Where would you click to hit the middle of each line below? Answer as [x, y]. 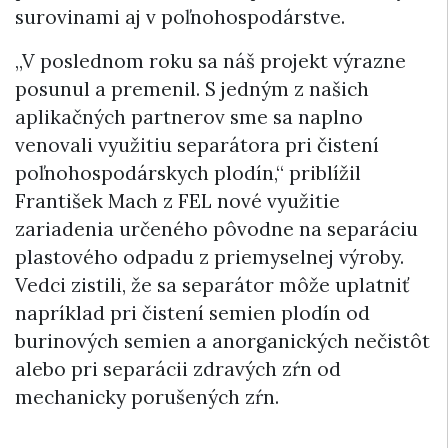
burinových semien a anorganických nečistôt [222, 340]
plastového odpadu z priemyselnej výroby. [209, 256]
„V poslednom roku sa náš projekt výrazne [210, 60]
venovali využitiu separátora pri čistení [197, 144]
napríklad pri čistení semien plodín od [192, 312]
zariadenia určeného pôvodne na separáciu [216, 228]
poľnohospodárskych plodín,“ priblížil [188, 172]
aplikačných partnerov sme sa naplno [189, 116]
